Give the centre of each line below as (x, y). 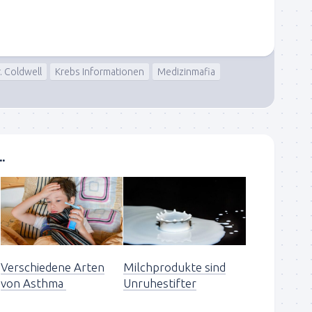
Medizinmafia (186, 71)
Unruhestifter (160, 283)
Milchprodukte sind (175, 267)
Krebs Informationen (100, 71)
